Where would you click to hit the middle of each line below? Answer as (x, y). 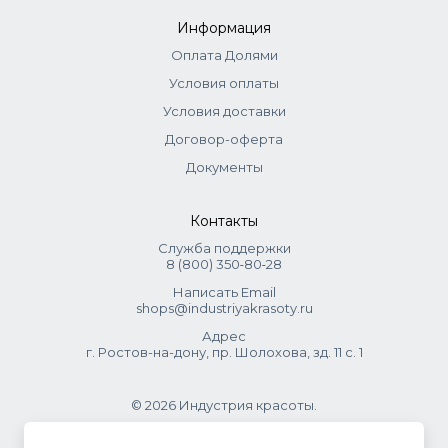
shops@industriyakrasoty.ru (224, 308)
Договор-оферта (224, 139)
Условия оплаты (224, 83)
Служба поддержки (224, 248)
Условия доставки (224, 111)
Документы (224, 167)
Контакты (224, 221)
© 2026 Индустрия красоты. (224, 405)
